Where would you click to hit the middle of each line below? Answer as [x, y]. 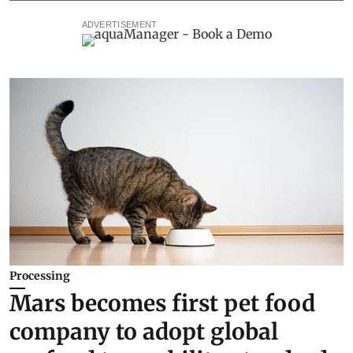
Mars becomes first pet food [162, 304]
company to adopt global [144, 332]
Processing [40, 276]
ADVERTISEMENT [119, 24]
